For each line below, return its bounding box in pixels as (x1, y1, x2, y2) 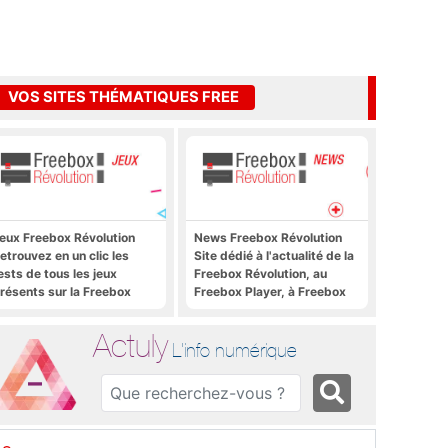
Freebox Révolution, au (194, 265, 327, 281)
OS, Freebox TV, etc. (194, 301, 315, 317)
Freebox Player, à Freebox (194, 283, 346, 299)
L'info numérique (172, 338, 298, 361)
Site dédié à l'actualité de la (194, 247, 354, 263)
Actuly (93, 326, 169, 364)
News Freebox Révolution (194, 229, 342, 245)
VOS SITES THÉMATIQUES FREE (8, 88, 239, 107)
